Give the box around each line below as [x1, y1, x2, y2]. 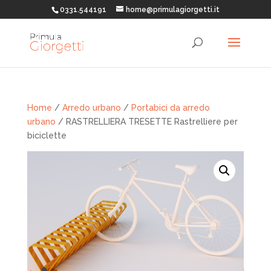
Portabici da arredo [131, 103, 210, 113]
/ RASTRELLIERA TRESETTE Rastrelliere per [55, 117, 238, 126]
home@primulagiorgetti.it [125, 5, 220, 14]
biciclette [27, 131, 67, 140]
